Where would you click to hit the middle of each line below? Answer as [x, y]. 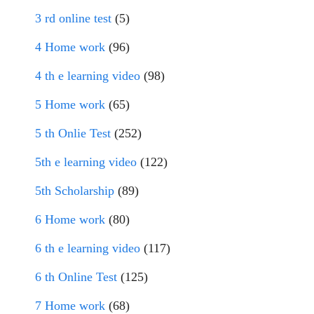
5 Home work [70, 105]
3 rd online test [73, 19]
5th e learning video [86, 162]
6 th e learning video [88, 248]
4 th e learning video [88, 76]
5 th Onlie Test [73, 134]
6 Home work [70, 220]
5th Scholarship [75, 191]
